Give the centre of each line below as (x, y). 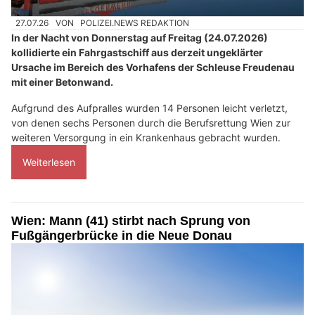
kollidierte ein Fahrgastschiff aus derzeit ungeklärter (137, 53)
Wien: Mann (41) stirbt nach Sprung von (131, 221)
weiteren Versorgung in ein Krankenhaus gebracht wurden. (146, 138)
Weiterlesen (49, 162)
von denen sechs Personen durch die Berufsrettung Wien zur (151, 123)
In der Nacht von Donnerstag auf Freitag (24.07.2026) (140, 38)
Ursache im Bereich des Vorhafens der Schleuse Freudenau (153, 67)
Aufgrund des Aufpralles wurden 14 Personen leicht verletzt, (149, 108)
